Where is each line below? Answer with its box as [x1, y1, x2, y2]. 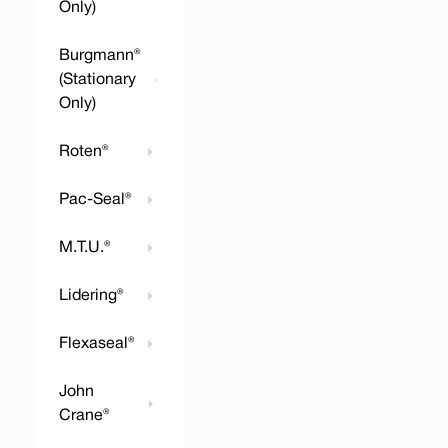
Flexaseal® [59, 337, 134, 351]
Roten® [59, 145, 108, 159]
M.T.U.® [59, 241, 110, 255]
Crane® [59, 409, 109, 423]
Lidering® [59, 289, 123, 303]
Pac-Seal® [59, 193, 131, 207]
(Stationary [59, 73, 136, 87]
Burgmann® [59, 49, 140, 63]
